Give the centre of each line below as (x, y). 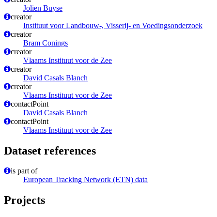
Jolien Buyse (43, 8)
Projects (24, 200)
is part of (24, 171)
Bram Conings (46, 43)
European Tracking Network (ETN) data (85, 180)
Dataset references (50, 150)
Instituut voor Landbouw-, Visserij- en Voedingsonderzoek (113, 25)
